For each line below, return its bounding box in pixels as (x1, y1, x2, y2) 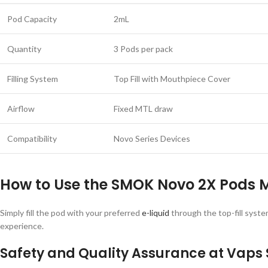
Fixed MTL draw (114, 103, 173, 114)
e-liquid (142, 208, 169, 218)
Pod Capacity (7, 14, 57, 24)
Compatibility (7, 133, 57, 144)
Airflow (7, 103, 35, 114)
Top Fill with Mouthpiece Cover (114, 74, 230, 84)
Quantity (7, 44, 41, 54)
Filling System (7, 74, 58, 84)
